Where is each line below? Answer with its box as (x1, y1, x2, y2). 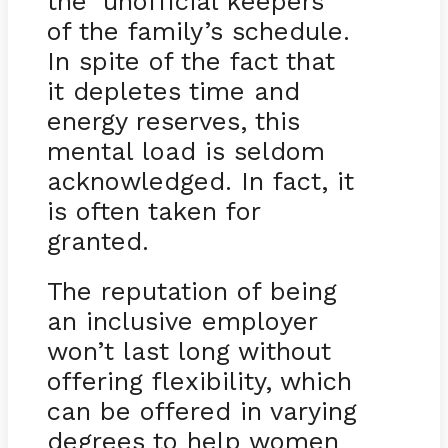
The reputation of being (46, 275, 337, 306)
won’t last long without (46, 335, 331, 366)
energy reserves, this (46, 105, 300, 136)
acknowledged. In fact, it (46, 165, 354, 196)
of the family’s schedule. (46, 15, 350, 46)
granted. (46, 225, 158, 256)
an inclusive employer (46, 305, 317, 336)
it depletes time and (46, 75, 300, 106)
